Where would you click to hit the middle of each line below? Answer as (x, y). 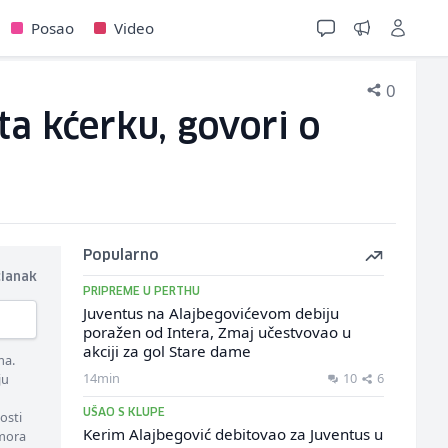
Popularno (120, 256)
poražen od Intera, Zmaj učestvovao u (216, 332)
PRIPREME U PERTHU (141, 291)
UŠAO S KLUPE (123, 412)
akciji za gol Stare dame (166, 351)
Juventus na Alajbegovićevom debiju (210, 313)
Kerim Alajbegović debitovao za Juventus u (232, 434)
